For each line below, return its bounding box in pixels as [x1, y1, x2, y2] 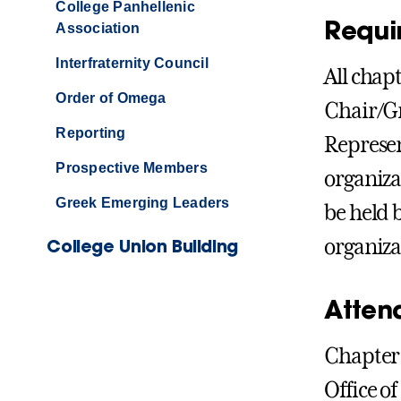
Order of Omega [55, 90, 166, 107]
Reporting [55, 125, 126, 141]
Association [55, 21, 140, 37]
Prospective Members [55, 160, 208, 176]
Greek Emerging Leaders [55, 195, 230, 211]
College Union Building [47, 235, 238, 258]
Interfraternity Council [55, 55, 209, 72]
